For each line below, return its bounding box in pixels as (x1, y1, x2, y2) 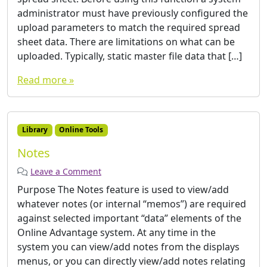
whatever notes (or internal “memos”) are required (17, 197, 246, 210)
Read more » (17, 73, 74, 87)
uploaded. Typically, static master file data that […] (17, 49, 242, 63)
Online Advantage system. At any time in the (17, 225, 216, 239)
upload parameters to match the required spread (17, 21, 240, 35)
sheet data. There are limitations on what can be (17, 35, 235, 49)
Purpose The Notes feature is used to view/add (17, 182, 229, 196)
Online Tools (59, 125, 104, 135)
